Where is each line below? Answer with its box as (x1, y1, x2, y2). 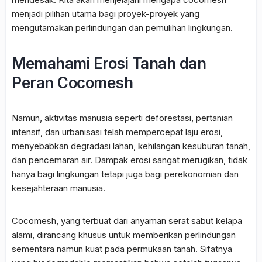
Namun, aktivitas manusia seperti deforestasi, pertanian (12, 112, 233, 124)
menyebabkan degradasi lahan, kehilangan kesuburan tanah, (12, 140, 250, 152)
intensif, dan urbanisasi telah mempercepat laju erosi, (12, 126, 223, 138)
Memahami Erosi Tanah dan (12, 54, 206, 73)
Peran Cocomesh (12, 74, 133, 92)
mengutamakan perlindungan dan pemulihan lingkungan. (12, 22, 233, 34)
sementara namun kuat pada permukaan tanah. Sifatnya (12, 243, 232, 255)
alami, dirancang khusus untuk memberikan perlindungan (12, 229, 236, 241)
